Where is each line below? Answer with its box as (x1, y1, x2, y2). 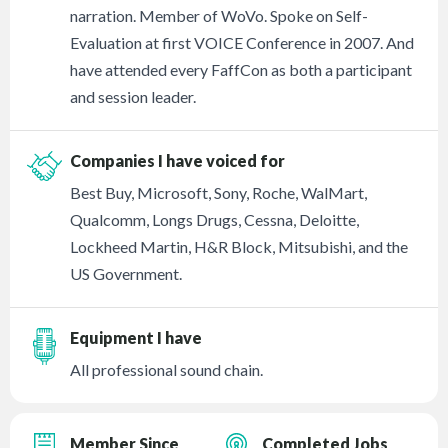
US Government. (70, 264, 183, 284)
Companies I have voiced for (70, 151, 286, 171)
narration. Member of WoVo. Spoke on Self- (70, 6, 369, 26)
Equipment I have (70, 328, 203, 348)
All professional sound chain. (70, 360, 264, 380)
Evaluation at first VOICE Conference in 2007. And (70, 33, 415, 53)
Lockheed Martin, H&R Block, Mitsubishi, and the (70, 237, 409, 257)
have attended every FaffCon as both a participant (70, 60, 413, 80)
